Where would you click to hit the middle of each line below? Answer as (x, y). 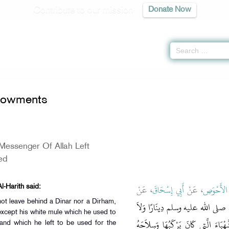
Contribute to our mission (83, 10)
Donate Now (169, 10)
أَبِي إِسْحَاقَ (168, 190)
